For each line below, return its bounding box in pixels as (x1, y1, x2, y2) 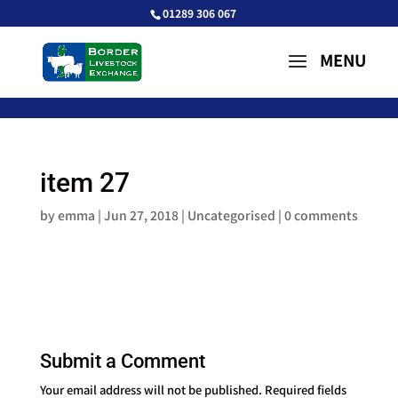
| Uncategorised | (178, 206, 284, 224)
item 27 (39, 167, 130, 198)
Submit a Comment (39, 350, 205, 372)
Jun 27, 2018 (103, 206, 179, 224)
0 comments (283, 206, 358, 224)
